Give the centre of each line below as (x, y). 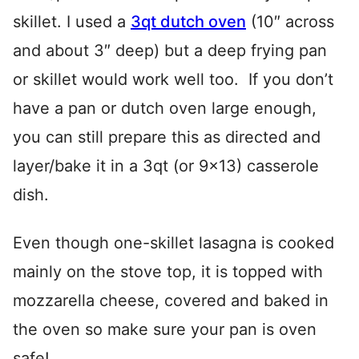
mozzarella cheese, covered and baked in (171, 301)
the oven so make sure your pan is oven (165, 330)
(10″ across (290, 22)
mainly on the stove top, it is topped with (168, 272)
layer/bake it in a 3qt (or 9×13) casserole (166, 166)
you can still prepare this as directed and (167, 137)
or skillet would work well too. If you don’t (173, 80)
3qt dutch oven (188, 22)
